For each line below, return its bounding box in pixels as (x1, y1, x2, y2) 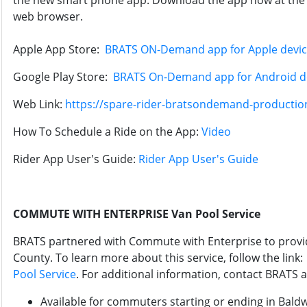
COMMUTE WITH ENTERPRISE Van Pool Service (13, 206, 260, 221)
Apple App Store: (13, 42, 105, 57)
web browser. (13, 9, 83, 24)
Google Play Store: (13, 69, 113, 84)
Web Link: (13, 97, 65, 112)
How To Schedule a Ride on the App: (13, 124, 201, 139)
